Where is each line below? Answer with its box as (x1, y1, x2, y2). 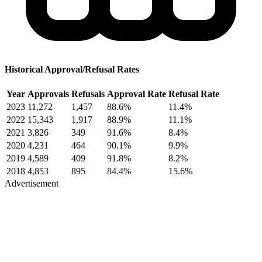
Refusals (71, 89, 105, 99)
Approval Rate (107, 89, 166, 99)
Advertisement (5, 178, 58, 189)
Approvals (27, 89, 69, 99)
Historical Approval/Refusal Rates (5, 64, 139, 75)
